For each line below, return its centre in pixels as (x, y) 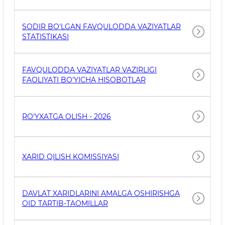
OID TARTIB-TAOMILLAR (65, 203)
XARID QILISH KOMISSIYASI (71, 157)
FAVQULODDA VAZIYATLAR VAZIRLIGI (89, 70)
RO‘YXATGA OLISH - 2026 (67, 117)
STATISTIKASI (45, 37)
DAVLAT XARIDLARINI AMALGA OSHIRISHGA (101, 193)
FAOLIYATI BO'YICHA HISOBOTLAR (84, 80)
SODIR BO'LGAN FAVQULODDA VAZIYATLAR (101, 27)
